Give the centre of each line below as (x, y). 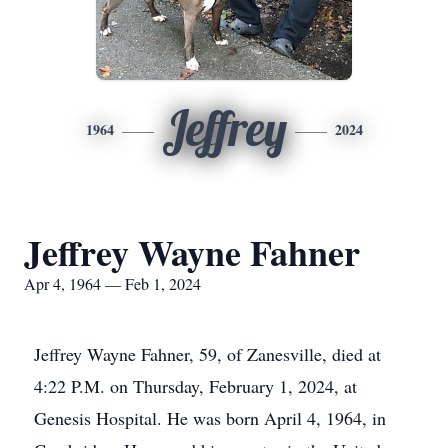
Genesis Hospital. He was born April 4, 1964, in (210, 418)
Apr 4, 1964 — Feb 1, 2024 (112, 283)
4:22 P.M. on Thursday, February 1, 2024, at (195, 386)
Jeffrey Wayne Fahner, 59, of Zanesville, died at (207, 354)
